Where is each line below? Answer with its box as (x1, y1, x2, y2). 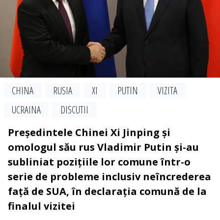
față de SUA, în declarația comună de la (8, 185, 207, 198)
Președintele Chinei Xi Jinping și (8, 126, 170, 139)
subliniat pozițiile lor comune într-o (8, 155, 191, 169)
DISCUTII (60, 103, 88, 117)
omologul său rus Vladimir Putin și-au (8, 140, 199, 154)
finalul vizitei (8, 199, 75, 213)
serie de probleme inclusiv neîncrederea (8, 170, 211, 184)
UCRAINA (12, 103, 41, 117)
